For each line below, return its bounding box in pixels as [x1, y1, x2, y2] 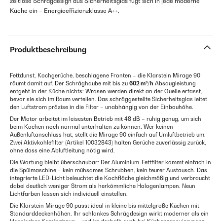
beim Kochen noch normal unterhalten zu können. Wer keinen [10, 123, 173, 131]
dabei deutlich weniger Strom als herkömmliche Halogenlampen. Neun [10, 183, 195, 190]
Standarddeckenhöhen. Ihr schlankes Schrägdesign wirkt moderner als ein [10, 210, 209, 218]
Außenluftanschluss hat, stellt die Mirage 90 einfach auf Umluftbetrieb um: [10, 131, 206, 139]
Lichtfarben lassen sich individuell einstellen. [10, 190, 128, 198]
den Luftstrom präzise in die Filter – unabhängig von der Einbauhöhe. [10, 104, 193, 111]
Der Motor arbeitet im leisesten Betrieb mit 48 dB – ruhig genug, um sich [10, 115, 201, 123]
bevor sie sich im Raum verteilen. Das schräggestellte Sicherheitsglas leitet [10, 96, 207, 103]
